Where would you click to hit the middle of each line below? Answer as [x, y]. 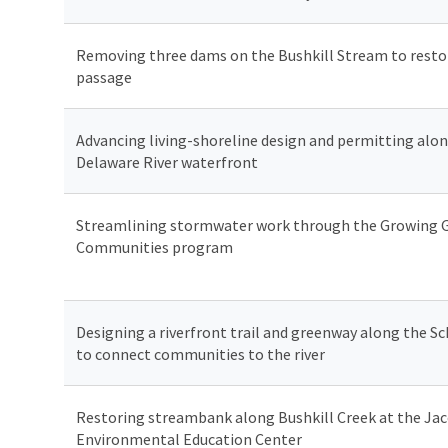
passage [104, 76]
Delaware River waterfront [167, 161]
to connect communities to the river [200, 353]
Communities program [154, 246]
